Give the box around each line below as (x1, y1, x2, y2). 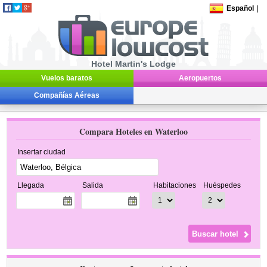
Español (226, 4, 254, 13)
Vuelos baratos (41, 74, 92, 82)
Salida (82, 181, 104, 190)
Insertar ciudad (17, 148, 66, 156)
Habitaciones (153, 181, 197, 190)
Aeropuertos (179, 74, 222, 82)
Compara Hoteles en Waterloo (79, 125, 188, 138)
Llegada (17, 181, 45, 190)
